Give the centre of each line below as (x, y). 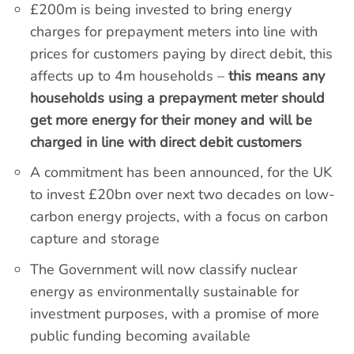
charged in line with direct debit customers (166, 142)
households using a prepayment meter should (178, 98)
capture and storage (95, 239)
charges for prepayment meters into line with (174, 31)
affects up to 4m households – (130, 75)
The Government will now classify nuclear (164, 270)
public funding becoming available (141, 336)
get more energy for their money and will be (171, 120)
